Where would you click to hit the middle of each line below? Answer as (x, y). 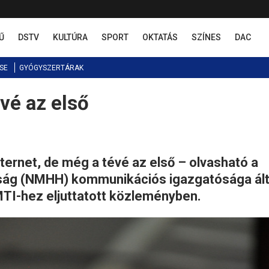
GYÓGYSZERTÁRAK (51, 68)
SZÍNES (206, 37)
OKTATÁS (160, 37)
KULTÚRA (70, 37)
